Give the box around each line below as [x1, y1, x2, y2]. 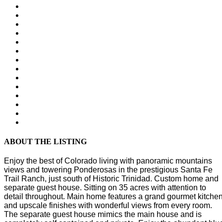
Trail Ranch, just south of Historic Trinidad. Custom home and [4, 174, 219, 183]
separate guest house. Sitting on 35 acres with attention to [4, 183, 206, 192]
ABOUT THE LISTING [4, 137, 87, 146]
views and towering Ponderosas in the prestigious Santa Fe [4, 166, 213, 174]
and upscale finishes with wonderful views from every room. [4, 201, 212, 210]
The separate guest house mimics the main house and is [4, 210, 202, 219]
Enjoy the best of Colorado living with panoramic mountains [4, 157, 212, 166]
